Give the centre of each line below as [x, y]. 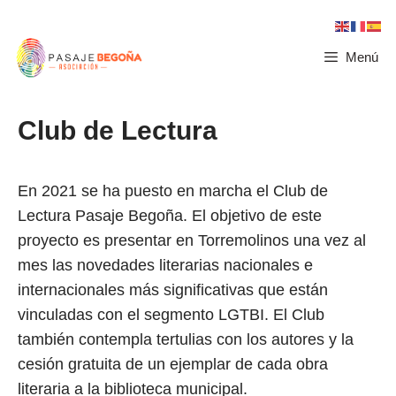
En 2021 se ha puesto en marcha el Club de [173, 191]
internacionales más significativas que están [173, 290]
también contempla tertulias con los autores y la [186, 339]
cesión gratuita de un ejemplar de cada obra [173, 364]
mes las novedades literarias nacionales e [165, 265]
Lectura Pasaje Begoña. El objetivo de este [170, 216]
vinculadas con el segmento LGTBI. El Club [171, 315]
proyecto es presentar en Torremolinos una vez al [192, 240]
